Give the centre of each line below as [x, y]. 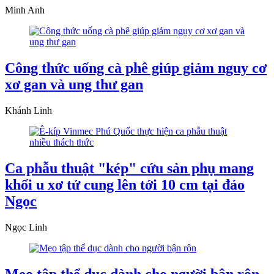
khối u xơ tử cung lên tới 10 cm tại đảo [125, 184]
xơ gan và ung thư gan [74, 84]
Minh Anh [25, 10]
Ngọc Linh [26, 227]
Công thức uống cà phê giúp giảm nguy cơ [136, 68]
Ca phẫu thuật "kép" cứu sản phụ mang [129, 168]
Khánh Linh [28, 110]
